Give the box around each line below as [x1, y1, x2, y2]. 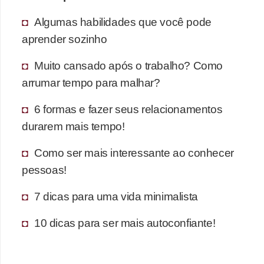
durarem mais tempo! [22, 119, 125, 133]
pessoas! [22, 163, 67, 176]
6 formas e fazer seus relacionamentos [34, 102, 223, 115]
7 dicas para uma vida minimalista [34, 189, 198, 203]
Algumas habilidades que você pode [34, 15, 212, 28]
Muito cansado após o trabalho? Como [34, 58, 223, 72]
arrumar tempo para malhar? [22, 75, 160, 89]
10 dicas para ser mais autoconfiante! [34, 216, 216, 229]
